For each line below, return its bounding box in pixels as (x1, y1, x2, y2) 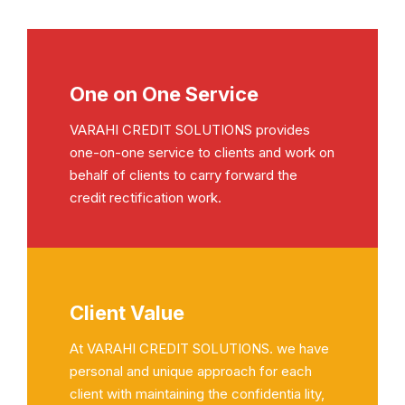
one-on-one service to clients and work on (69, 144, 334, 162)
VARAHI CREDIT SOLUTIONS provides (69, 121, 310, 139)
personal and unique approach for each (69, 362, 312, 380)
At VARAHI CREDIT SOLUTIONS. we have (69, 339, 329, 357)
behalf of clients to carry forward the (69, 166, 297, 184)
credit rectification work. (69, 189, 221, 207)
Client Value (69, 300, 184, 325)
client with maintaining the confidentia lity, (69, 384, 325, 402)
